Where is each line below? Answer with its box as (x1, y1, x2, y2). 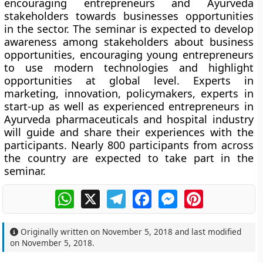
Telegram (125, 188, 167, 201)
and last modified (173, 226, 242, 237)
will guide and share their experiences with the (4, 125, 254, 139)
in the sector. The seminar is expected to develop (4, 22, 254, 36)
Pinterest (203, 188, 244, 201)
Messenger (177, 188, 227, 201)
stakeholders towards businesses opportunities (4, 9, 254, 23)
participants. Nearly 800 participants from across (4, 138, 254, 152)
